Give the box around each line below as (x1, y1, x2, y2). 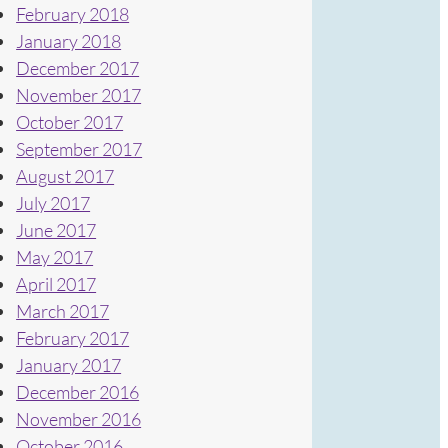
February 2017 (16, 326, 130, 349)
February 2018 (16, 2, 130, 25)
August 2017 (16, 164, 115, 187)
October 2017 (16, 110, 124, 133)
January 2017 (16, 353, 122, 376)
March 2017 (16, 299, 110, 322)
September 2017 (16, 137, 143, 160)
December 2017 (16, 56, 140, 79)
